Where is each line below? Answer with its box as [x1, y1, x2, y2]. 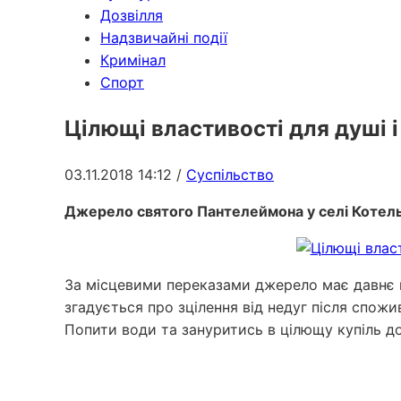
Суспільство [186, 165, 274, 183]
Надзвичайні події [100, 29, 227, 47]
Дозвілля [100, 6, 163, 24]
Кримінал [100, 51, 166, 69]
